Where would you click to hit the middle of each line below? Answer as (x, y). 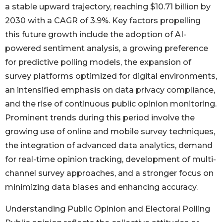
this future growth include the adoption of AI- (96, 35)
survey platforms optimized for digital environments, (111, 76)
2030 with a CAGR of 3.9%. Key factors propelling (103, 21)
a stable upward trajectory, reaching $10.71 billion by (108, 7)
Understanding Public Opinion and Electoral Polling (108, 209)
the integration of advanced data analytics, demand (109, 146)
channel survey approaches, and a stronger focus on (109, 173)
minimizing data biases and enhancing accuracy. (101, 187)
